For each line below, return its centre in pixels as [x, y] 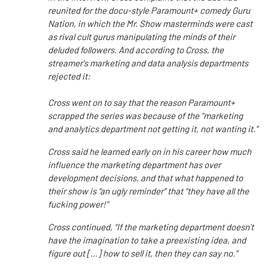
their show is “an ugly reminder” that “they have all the [148, 191]
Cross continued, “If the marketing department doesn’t [151, 227]
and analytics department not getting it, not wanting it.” [153, 129]
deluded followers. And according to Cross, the [136, 50]
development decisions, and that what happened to [145, 178]
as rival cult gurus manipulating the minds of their [141, 37]
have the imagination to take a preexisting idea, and [147, 240]
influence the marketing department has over [134, 165]
